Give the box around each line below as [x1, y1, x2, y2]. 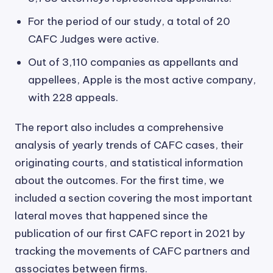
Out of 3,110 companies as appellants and [28, 55, 238, 69]
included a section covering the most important [15, 191, 252, 205]
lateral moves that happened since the [15, 209, 208, 222]
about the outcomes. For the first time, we [15, 174, 224, 187]
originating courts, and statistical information [15, 156, 243, 169]
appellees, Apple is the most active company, [28, 73, 256, 87]
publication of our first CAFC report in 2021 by [15, 227, 245, 240]
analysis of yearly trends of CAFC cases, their [15, 138, 244, 152]
